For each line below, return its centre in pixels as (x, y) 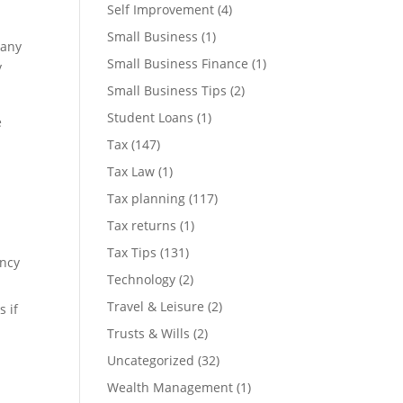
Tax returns (142, 225)
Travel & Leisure (156, 306)
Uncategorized (151, 360)
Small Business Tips (167, 90)
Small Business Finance (178, 63)
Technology (142, 279)
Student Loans (151, 117)
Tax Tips (132, 252)
